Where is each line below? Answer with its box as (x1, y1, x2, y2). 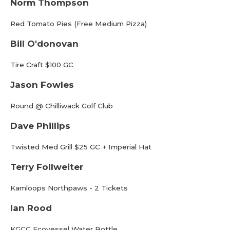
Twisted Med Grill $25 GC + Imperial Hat (10, 143, 151, 151)
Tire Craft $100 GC (10, 61, 73, 69)
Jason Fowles (10, 80, 74, 90)
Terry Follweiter (10, 162, 83, 172)
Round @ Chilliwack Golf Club (10, 102, 113, 110)
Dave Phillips (10, 121, 70, 131)
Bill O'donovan (10, 39, 79, 49)
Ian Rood (10, 203, 52, 213)
